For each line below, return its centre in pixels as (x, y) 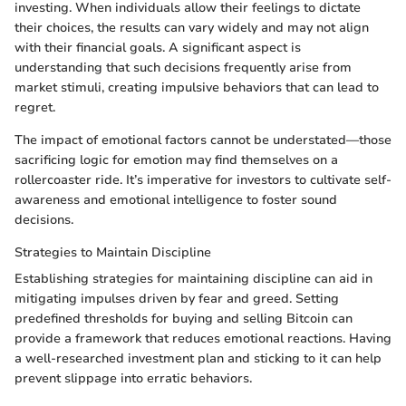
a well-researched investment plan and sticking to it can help (198, 358)
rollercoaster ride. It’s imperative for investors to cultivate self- (203, 179)
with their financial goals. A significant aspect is (158, 47)
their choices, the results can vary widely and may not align (192, 27)
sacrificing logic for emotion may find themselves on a (176, 159)
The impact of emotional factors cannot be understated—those (203, 140)
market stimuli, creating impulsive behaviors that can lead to (197, 87)
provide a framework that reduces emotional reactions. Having (203, 338)
